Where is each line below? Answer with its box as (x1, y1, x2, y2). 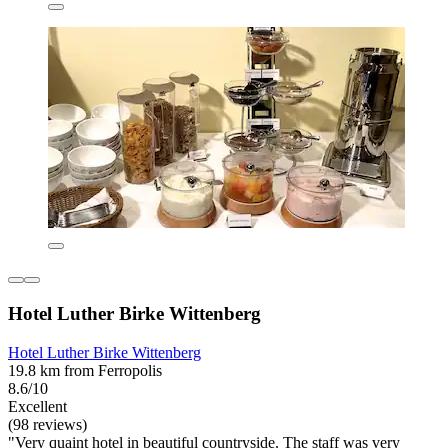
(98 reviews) (8, 415, 87, 433)
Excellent (8, 397, 67, 415)
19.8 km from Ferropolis (8, 361, 162, 379)
